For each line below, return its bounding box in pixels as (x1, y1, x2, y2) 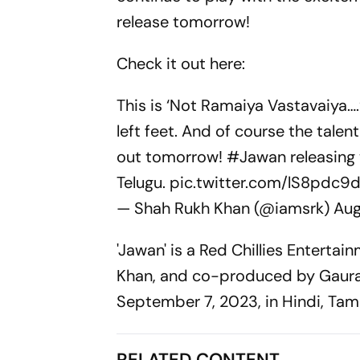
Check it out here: (117, 52, 246, 74)
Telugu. (117, 171, 170, 193)
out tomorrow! (117, 145, 227, 167)
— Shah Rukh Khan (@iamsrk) (117, 197, 334, 219)
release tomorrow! (117, 10, 255, 32)
